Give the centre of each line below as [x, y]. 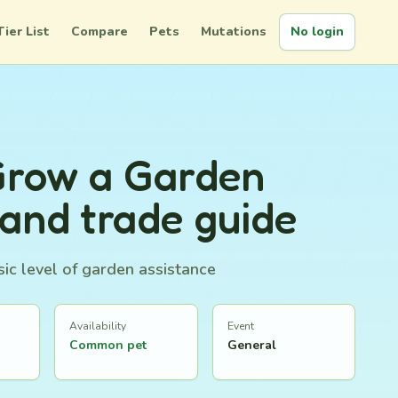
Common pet [108, 345]
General [251, 345]
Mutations [234, 32]
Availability [98, 326]
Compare [99, 32]
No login [317, 32]
